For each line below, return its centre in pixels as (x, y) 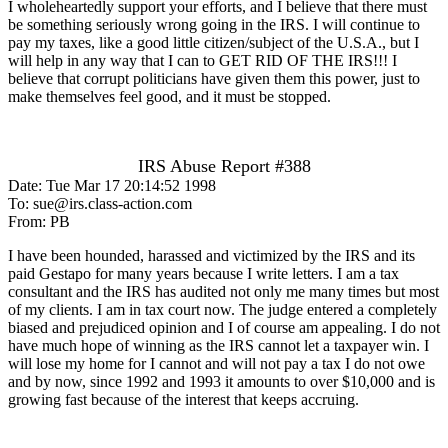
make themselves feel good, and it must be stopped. (169, 96)
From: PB (39, 221)
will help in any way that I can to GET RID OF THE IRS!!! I (202, 60)
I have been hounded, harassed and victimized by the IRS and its (211, 255)
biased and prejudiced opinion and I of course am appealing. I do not (224, 327)
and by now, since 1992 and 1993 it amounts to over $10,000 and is (221, 381)
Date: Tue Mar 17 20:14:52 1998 (112, 185)
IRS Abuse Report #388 (224, 165)
